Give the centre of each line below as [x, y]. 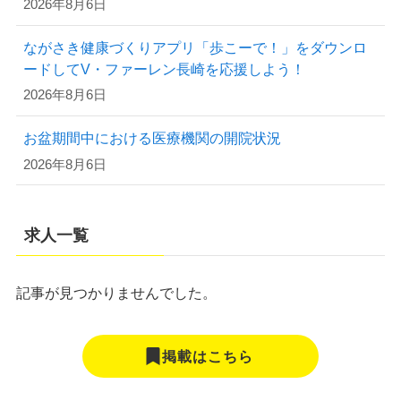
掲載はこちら [207, 357]
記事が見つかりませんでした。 [116, 292]
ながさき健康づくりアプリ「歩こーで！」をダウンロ [195, 47]
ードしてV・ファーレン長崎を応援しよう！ [164, 68]
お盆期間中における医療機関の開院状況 [152, 138]
